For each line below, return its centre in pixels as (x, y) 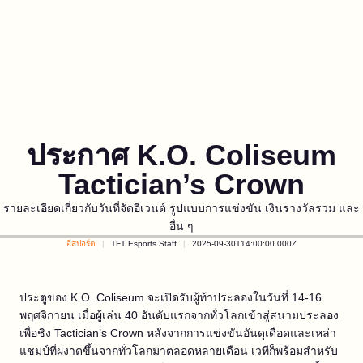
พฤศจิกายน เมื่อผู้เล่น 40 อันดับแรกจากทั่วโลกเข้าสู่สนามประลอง (179, 315)
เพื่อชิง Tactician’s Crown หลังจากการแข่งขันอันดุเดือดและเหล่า (178, 333)
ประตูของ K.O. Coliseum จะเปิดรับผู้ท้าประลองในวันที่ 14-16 (171, 297)
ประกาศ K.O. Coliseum (181, 155)
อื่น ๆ (181, 226)
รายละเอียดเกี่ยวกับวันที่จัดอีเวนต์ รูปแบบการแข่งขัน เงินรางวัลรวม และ (181, 208)
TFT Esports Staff (144, 243)
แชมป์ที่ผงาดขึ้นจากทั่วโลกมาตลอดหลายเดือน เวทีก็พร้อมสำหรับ (179, 351)
